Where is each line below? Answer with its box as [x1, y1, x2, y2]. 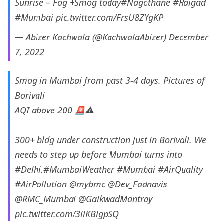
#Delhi [15, 163, 41, 176]
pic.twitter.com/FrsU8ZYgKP [56, 11, 163, 24]
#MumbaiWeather [43, 163, 114, 176]
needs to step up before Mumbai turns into [15, 148, 182, 161]
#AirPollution [15, 178, 67, 190]
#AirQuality [158, 163, 203, 176]
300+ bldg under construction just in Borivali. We [15, 134, 206, 146]
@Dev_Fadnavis [108, 178, 167, 190]
